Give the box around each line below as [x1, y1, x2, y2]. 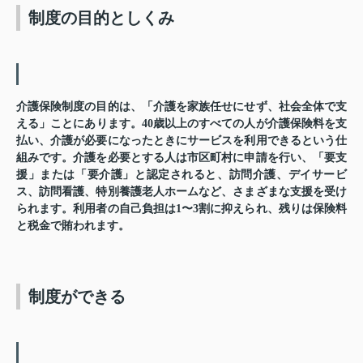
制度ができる [28, 288, 126, 306]
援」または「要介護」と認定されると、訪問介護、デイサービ [16, 169, 347, 181]
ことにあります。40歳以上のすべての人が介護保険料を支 [50, 117, 348, 130]
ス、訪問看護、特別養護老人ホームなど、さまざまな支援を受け [16, 186, 347, 199]
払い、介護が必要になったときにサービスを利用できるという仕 [16, 135, 347, 147]
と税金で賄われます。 [16, 220, 130, 233]
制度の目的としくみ [28, 9, 174, 28]
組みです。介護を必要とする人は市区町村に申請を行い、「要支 [16, 152, 347, 164]
